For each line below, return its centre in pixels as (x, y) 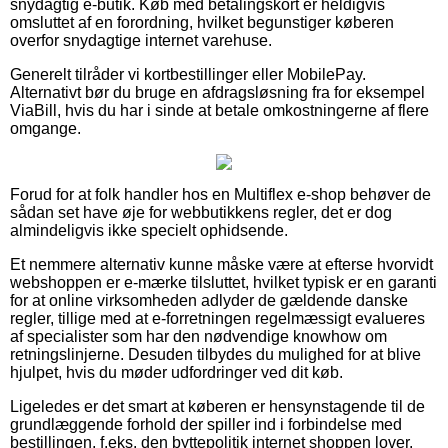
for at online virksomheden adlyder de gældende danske (209, 300)
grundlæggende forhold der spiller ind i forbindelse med (206, 424)
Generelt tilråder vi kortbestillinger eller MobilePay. (188, 74)
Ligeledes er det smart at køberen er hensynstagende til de (217, 406)
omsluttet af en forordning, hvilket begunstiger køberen (202, 22)
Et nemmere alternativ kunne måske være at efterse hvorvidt (221, 264)
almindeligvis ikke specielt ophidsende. (149, 230)
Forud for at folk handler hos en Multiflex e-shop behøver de (220, 194)
